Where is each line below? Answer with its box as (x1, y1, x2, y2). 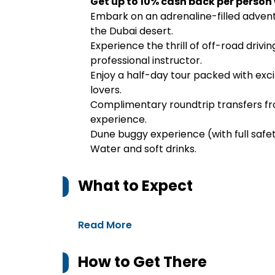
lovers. (90, 83, 122, 97)
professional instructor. (90, 53, 202, 68)
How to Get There (78, 252, 207, 272)
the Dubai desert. (90, 24, 173, 38)
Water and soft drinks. (90, 142, 196, 156)
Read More (78, 218, 132, 232)
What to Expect (78, 176, 193, 196)
